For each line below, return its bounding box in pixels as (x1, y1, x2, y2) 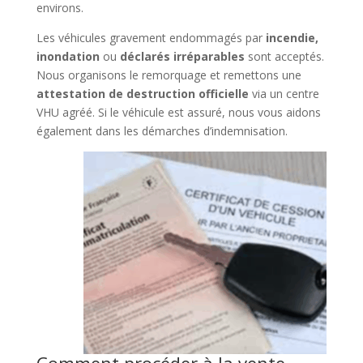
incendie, (265, 29, 318, 45)
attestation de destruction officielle (36, 85, 249, 101)
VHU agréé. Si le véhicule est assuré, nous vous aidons (36, 104, 321, 120)
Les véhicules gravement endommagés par (36, 29, 266, 45)
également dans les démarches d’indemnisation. (36, 122, 288, 139)
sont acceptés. (244, 48, 324, 64)
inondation (36, 48, 100, 64)
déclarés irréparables (119, 48, 245, 64)
